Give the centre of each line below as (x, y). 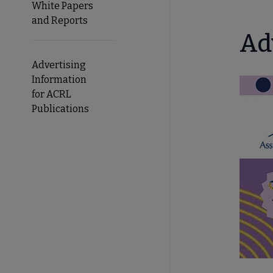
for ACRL (51, 94)
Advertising (59, 65)
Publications (60, 109)
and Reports (60, 20)
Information (59, 80)
